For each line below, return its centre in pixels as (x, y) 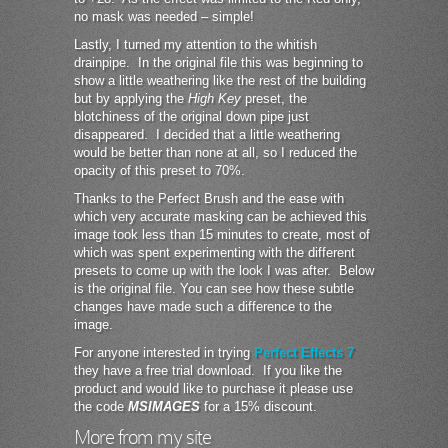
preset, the (274, 98)
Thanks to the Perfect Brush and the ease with (209, 198)
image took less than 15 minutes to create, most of (222, 234)
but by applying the (131, 98)
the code (101, 406)
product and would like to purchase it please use (213, 388)
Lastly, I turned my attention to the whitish (195, 44)
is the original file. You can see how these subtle (214, 288)
